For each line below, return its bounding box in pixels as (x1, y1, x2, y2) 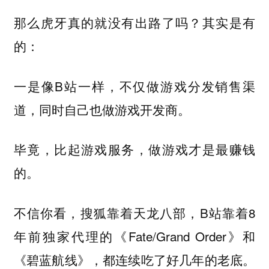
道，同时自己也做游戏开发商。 (13, 100, 190, 118)
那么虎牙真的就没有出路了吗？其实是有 (13, 13, 256, 32)
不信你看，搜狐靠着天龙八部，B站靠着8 (13, 204, 256, 222)
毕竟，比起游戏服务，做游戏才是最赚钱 (13, 140, 256, 159)
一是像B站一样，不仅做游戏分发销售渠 (13, 76, 256, 95)
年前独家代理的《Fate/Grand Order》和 (13, 227, 256, 246)
